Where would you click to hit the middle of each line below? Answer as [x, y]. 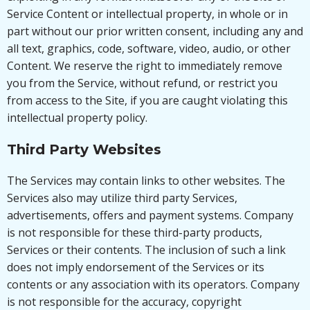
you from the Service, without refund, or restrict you [142, 83]
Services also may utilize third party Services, [122, 198]
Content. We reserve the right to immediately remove [145, 66]
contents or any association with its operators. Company [153, 284]
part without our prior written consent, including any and [155, 31]
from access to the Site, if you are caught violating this [147, 100]
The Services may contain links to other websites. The [146, 181]
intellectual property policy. [77, 118]
